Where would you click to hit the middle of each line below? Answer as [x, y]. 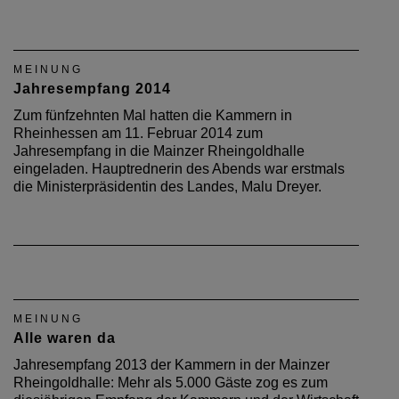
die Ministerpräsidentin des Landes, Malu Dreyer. [167, 186]
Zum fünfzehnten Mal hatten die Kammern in [153, 115]
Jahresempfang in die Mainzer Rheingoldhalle [159, 151]
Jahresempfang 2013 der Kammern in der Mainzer [171, 364]
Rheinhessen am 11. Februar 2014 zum [138, 133]
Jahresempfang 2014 [92, 88]
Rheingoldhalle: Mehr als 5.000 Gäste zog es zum [171, 382]
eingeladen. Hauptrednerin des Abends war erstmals [179, 168]
